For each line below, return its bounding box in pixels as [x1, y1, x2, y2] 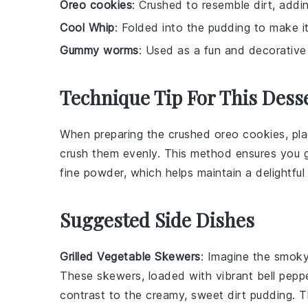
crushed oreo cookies [168, 127, 285, 141]
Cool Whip [60, 21, 115, 34]
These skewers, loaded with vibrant [60, 269, 257, 283]
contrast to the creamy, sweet [60, 288, 228, 302]
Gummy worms [60, 43, 139, 57]
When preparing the [60, 127, 168, 141]
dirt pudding [228, 288, 292, 302]
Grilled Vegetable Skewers [60, 250, 201, 263]
